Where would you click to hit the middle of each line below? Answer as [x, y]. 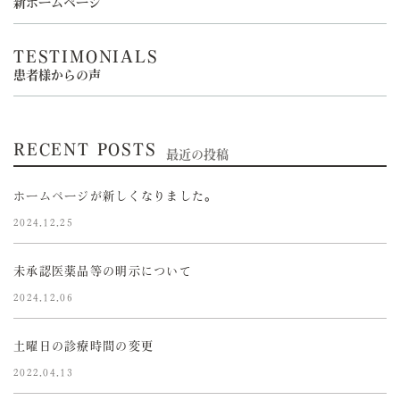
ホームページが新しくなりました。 [116, 196]
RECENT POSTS [85, 150]
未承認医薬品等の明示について [103, 271]
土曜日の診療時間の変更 [84, 346]
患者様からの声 [57, 75]
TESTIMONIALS [86, 57]
